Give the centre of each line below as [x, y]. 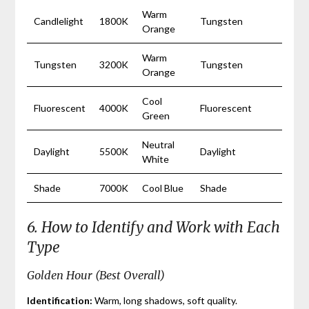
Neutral [158, 144]
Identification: [59, 300]
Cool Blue [162, 188]
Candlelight [58, 21]
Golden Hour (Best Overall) [96, 275]
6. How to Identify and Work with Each [153, 227]
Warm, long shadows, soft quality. [165, 300]
